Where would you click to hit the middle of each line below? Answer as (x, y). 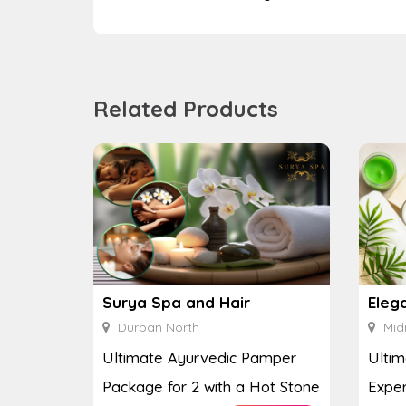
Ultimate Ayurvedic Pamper (199, 357)
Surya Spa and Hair (176, 302)
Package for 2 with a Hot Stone (211, 386)
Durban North (157, 327)
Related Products (186, 108)
